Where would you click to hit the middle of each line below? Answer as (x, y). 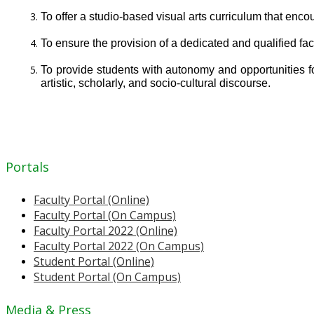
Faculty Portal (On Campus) (105, 216)
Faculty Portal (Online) (91, 200)
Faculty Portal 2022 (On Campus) (119, 246)
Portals (27, 167)
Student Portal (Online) (94, 262)
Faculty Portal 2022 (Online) (105, 231)
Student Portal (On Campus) (107, 277)
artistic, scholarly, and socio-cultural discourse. (156, 83)
